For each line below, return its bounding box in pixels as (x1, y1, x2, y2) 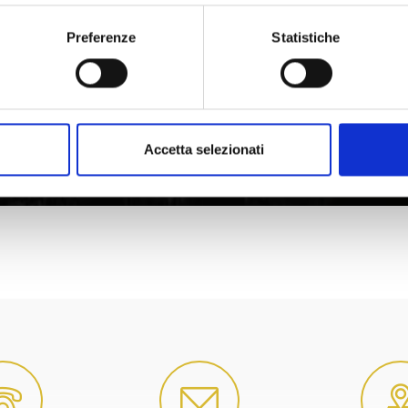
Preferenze (66, 29, 137, 46)
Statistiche (271, 29, 341, 46)
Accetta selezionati (144, 141, 264, 158)
